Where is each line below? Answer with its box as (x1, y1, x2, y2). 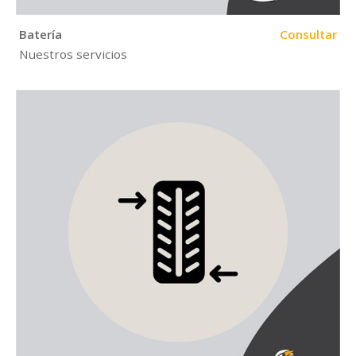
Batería (19, 25, 63, 42)
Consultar (279, 25, 337, 42)
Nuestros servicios (19, 46, 128, 63)
